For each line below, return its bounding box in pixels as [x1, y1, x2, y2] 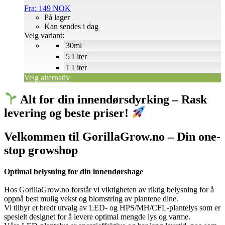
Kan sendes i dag [44, 22, 98, 31]
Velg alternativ [24, 73, 70, 82]
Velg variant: [24, 31, 64, 40]
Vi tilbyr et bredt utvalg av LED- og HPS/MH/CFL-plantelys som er [4, 203, 220, 212]
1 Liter [66, 63, 87, 72]
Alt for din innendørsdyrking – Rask [18, 92, 207, 106]
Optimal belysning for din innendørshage [4, 167, 143, 176]
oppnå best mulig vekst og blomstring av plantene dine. [4, 194, 178, 203]
